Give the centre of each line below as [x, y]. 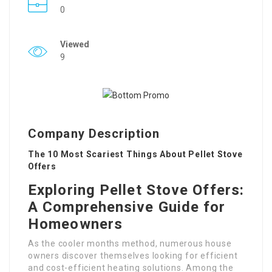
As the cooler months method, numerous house [130, 243]
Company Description [94, 134]
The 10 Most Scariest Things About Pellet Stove [135, 154]
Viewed [75, 44]
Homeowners [76, 224]
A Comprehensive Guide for [127, 207]
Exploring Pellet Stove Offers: [136, 190]
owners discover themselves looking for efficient [133, 256]
